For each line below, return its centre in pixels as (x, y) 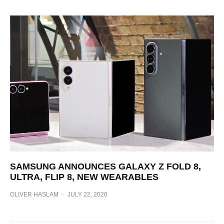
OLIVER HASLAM (34, 194)
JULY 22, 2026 (87, 194)
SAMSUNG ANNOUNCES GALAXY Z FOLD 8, (105, 166)
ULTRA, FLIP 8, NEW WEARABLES (84, 177)
